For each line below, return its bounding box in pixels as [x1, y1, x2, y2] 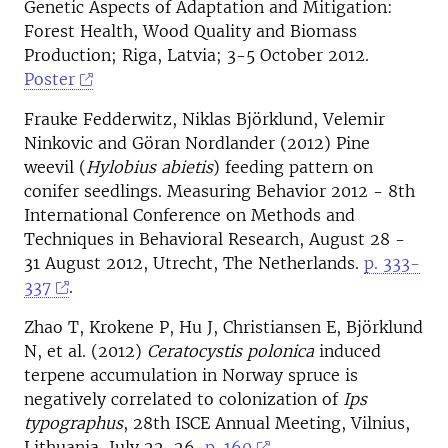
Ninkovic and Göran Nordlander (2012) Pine [24, 133, 370, 153]
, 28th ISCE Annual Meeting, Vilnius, [123, 413, 410, 433]
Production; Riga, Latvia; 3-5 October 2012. [24, 45, 369, 65]
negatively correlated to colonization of [24, 389, 343, 409]
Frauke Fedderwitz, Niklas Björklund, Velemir [24, 109, 385, 129]
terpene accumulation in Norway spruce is [24, 365, 358, 385]
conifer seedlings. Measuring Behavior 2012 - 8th [24, 181, 415, 201]
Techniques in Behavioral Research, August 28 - [24, 229, 405, 249]
